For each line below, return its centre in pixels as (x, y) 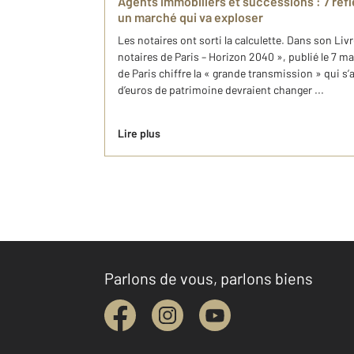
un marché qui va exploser (190, 17)
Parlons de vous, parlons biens (209, 278)
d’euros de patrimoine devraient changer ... (221, 90)
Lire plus (139, 133)
